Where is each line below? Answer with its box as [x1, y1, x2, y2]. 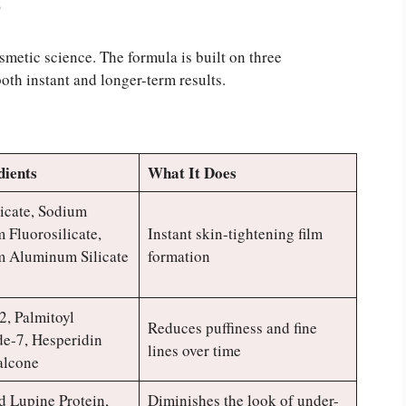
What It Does [147, 161, 237, 185]
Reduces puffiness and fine [147, 317, 317, 339]
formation [147, 246, 210, 267]
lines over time [147, 340, 241, 362]
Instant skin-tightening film [147, 223, 323, 245]
